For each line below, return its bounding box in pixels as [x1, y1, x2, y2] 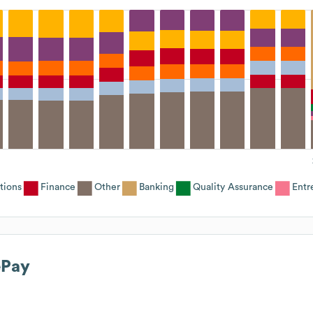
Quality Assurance [193, 182, 273, 192]
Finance [41, 182, 75, 192]
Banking [139, 182, 174, 192]
